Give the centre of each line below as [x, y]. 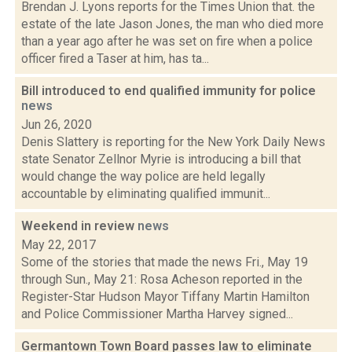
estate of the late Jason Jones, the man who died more [172, 24]
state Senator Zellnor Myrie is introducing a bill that [161, 159]
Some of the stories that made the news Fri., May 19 [165, 262]
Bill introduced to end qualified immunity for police [169, 91]
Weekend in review [79, 226]
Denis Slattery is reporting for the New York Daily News [173, 142]
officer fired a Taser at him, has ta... [115, 59]
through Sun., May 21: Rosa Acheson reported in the [162, 279]
